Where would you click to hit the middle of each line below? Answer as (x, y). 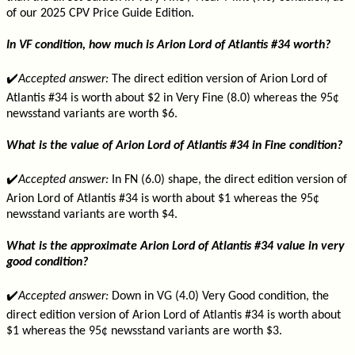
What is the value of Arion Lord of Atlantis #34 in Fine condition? (174, 146)
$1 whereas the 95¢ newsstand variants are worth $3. (144, 331)
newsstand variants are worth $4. (92, 215)
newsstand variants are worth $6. (92, 114)
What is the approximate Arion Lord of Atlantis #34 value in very (176, 246)
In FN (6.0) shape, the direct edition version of (228, 180)
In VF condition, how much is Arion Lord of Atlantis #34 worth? (168, 45)
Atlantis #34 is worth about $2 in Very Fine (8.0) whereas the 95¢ (173, 98)
